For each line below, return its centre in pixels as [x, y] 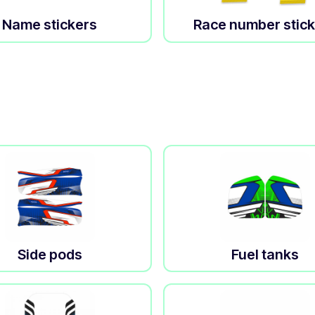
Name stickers [50, 25]
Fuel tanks [265, 254]
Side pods [50, 254]
